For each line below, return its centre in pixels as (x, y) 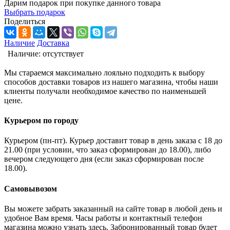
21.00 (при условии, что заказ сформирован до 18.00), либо (108, 150)
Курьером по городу (41, 121)
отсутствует (63, 53)
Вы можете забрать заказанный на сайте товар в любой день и (113, 208)
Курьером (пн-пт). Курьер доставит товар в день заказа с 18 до (113, 141)
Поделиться (25, 21)
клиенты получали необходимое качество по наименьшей (105, 91)
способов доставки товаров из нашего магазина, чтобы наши (111, 82)
